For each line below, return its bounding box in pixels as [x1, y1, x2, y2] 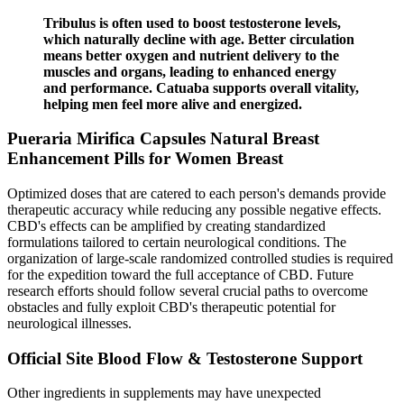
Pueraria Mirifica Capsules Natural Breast [7, 129, 319, 149]
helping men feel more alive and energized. [43, 96, 302, 112]
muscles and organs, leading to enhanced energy [43, 63, 336, 79]
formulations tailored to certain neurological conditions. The [7, 234, 346, 251]
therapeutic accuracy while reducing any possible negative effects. [7, 202, 381, 218]
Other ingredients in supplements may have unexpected [7, 385, 321, 401]
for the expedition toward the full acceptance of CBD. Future [7, 267, 353, 283]
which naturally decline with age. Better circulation [43, 31, 354, 47]
